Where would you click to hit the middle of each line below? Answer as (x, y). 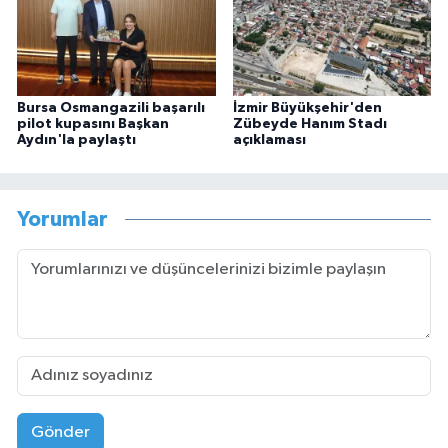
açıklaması (269, 139)
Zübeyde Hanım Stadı (309, 123)
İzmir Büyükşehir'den (307, 107)
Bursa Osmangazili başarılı (111, 107)
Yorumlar (62, 220)
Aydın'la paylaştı (76, 139)
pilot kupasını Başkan (93, 123)
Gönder (60, 433)
